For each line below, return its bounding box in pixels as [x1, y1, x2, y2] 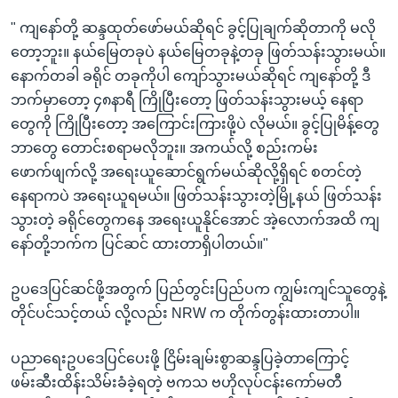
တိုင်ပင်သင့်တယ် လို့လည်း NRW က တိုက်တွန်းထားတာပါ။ [11, 305, 360, 321]
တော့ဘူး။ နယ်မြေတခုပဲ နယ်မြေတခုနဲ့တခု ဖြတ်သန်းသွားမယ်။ [11, 44, 386, 60]
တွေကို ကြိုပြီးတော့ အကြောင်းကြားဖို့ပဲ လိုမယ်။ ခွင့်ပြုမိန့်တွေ [11, 115, 379, 131]
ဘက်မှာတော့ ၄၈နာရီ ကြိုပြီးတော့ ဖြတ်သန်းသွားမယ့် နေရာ [11, 92, 363, 107]
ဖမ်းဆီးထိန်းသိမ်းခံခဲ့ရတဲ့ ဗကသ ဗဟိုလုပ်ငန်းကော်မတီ [11, 374, 342, 390]
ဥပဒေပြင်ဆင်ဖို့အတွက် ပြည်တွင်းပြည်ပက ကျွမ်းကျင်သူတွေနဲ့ [11, 281, 386, 297]
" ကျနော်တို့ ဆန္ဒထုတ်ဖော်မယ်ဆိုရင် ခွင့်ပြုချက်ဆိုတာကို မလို [11, 20, 376, 36]
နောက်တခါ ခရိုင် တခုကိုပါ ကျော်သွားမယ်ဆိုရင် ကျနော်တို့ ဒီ [11, 68, 370, 84]
